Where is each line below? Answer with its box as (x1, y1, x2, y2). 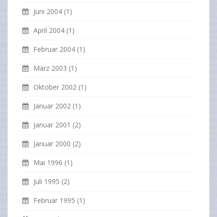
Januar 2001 (33, 120, 71, 130)
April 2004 (33, 26, 64, 35)
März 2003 (33, 63, 67, 73)
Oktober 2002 (33, 82, 77, 92)
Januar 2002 (33, 101, 71, 111)
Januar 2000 (33, 139, 71, 149)
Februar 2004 (33, 45, 75, 54)
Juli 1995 (33, 177, 60, 186)
